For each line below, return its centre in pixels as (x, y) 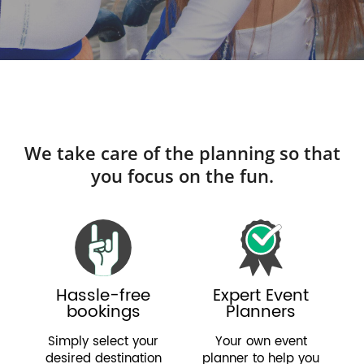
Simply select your (103, 341)
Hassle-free (103, 296)
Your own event (261, 341)
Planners (261, 312)
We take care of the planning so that (182, 152)
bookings (103, 312)
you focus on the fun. (182, 175)
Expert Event (261, 296)
